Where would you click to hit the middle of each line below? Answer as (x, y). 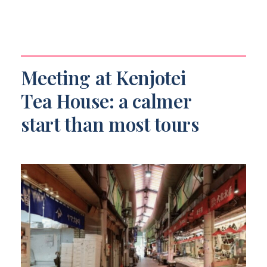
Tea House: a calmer (106, 100)
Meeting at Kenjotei (103, 77)
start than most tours (110, 124)
